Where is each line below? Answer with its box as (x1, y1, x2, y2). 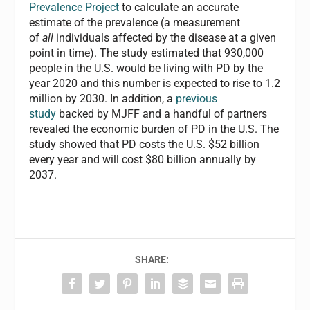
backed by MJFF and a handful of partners (56, 107, 268, 120)
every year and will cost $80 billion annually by (29, 152, 257, 166)
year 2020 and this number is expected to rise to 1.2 (29, 76, 281, 90)
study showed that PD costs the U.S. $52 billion (29, 137, 260, 151)
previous (176, 91, 218, 105)
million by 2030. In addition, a (29, 91, 176, 105)
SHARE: (134, 253, 169, 265)
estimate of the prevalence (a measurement (29, 15, 241, 29)
